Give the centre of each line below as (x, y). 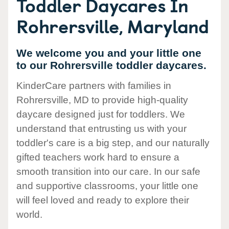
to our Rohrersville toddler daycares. (111, 65)
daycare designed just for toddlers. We (101, 114)
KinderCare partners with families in (94, 86)
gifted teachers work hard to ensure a (98, 157)
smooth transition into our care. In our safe (108, 172)
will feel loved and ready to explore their (103, 200)
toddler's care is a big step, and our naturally (113, 143)
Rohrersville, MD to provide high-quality (102, 100)
